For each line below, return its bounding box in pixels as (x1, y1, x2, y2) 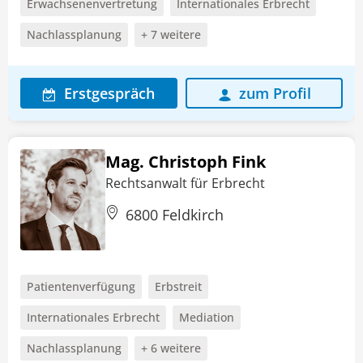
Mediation (179, 310, 234, 326)
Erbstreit (155, 279, 202, 295)
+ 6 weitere (141, 340, 201, 357)
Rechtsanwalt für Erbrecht (105, 174, 265, 193)
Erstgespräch (64, 83, 155, 104)
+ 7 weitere (141, 27, 201, 43)
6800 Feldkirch (126, 205, 224, 225)
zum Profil (238, 83, 311, 104)
